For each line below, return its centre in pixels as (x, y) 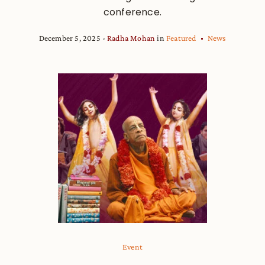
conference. (132, 12)
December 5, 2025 (70, 38)
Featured (181, 38)
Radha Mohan (131, 38)
